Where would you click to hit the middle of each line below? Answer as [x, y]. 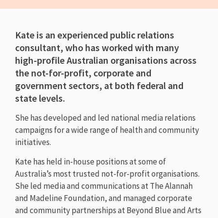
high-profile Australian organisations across [106, 60]
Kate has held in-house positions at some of [91, 161]
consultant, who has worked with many [97, 48]
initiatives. [33, 142]
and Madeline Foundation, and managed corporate [104, 198]
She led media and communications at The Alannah [104, 186]
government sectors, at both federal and [100, 86]
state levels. [40, 98]
